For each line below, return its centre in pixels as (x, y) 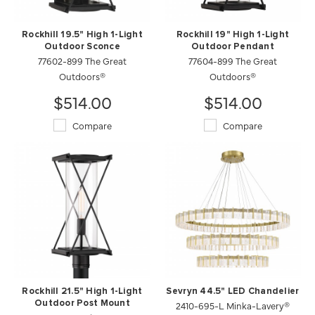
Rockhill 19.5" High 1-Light (82, 35)
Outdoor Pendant (233, 47)
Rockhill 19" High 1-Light (233, 35)
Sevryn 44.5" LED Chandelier (233, 291)
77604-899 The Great (233, 60)
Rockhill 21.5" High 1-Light (82, 291)
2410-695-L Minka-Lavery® (233, 305)
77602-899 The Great (82, 60)
